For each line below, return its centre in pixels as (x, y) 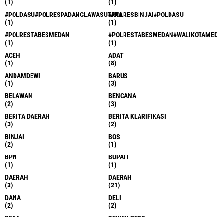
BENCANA (122, 96)
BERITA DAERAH (27, 116)
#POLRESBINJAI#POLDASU (146, 14)
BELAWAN (19, 96)
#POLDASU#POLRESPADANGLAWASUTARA (64, 14)
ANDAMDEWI (23, 75)
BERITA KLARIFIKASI (137, 116)
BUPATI (119, 157)
